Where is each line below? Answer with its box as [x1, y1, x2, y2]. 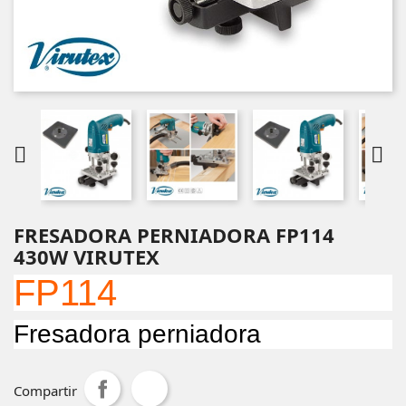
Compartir [14, 381, 77, 400]
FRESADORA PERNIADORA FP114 [14, 220, 334, 248]
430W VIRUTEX [14, 242, 159, 270]
